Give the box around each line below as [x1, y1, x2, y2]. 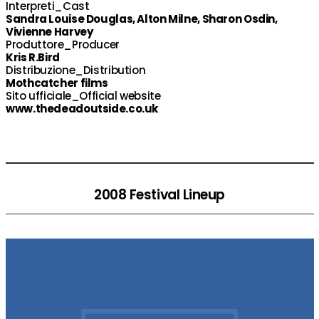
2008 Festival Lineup [94, 185, 225, 204]
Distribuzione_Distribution [6, 63, 146, 78]
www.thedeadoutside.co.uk [6, 101, 158, 116]
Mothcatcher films [6, 75, 108, 90]
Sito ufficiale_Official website [6, 88, 161, 103]
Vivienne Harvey [6, 24, 93, 39]
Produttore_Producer [6, 37, 120, 52]
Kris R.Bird [6, 50, 60, 65]
